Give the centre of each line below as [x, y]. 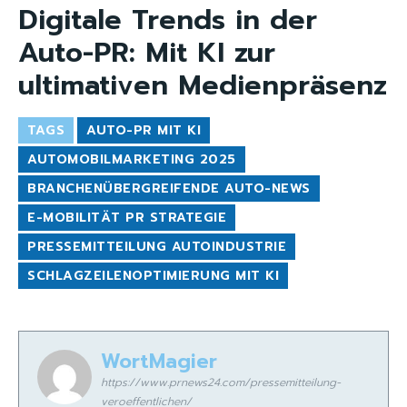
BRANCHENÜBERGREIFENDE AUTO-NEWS [169, 189]
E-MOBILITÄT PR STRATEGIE [127, 218]
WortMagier [159, 362]
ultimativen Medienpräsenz [203, 86]
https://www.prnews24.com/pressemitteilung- [221, 383]
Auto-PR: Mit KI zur [147, 53]
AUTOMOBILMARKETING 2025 [132, 160]
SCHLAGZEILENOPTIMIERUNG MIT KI [153, 276]
